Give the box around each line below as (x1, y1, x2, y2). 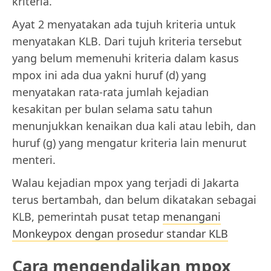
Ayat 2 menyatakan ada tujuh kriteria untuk (12, 17, 236, 32)
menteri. (12, 152, 56, 168)
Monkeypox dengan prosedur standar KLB (12, 226, 228, 241)
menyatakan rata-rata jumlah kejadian (12, 85, 209, 100)
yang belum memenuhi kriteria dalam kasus (12, 51, 239, 66)
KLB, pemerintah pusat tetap (12, 209, 163, 224)
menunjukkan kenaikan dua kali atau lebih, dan (12, 119, 256, 134)
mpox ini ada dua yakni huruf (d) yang (12, 68, 206, 83)
